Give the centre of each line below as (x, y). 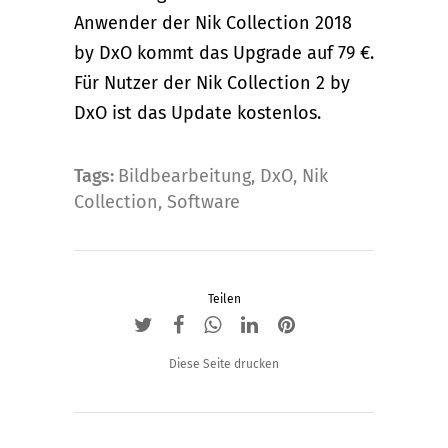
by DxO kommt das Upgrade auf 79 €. (224, 52)
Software (203, 201)
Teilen (224, 298)
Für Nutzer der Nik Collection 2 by (212, 82)
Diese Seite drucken (224, 363)
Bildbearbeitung (184, 175)
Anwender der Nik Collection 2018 (213, 22)
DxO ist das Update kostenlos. (197, 112)
